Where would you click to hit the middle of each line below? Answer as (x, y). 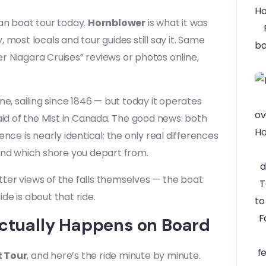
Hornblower (117, 23)
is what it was (177, 23)
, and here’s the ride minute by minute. (114, 256)
